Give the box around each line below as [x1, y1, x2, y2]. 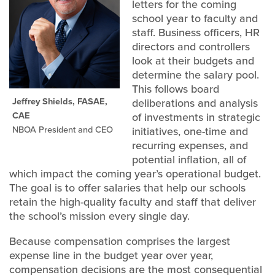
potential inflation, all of [132, 152, 246, 168]
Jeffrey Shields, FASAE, [12, 95, 107, 108]
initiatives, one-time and [132, 123, 248, 139]
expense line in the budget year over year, [9, 247, 213, 263]
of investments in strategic [132, 109, 260, 125]
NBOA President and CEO [12, 123, 113, 136]
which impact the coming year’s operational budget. [9, 166, 261, 182]
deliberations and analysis [132, 95, 258, 111]
